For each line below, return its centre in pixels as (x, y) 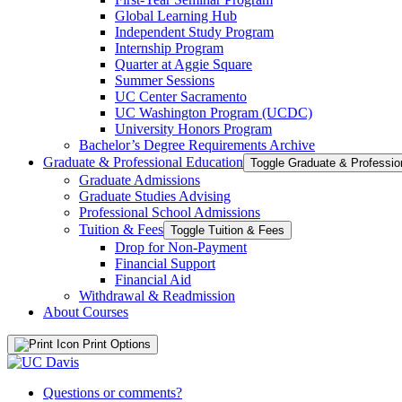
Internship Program (169, 48)
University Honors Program (193, 128)
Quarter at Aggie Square (184, 64)
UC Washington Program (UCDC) (214, 112)
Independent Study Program (194, 31)
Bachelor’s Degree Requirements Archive (197, 144)
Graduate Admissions (140, 179)
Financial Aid (153, 279)
